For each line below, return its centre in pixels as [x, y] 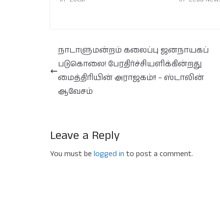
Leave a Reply [85, 136]
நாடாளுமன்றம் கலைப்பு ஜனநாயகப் [133, 50]
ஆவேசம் [76, 92]
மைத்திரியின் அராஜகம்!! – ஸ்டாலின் [131, 78]
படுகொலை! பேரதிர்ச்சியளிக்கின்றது [130, 64]
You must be [72, 154]
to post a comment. [159, 154]
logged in [109, 154]
